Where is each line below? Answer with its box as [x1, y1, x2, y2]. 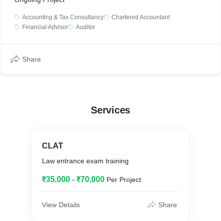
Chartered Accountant [111, 14, 170, 21]
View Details [42, 201, 80, 209]
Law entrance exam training [42, 157, 129, 165]
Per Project [107, 176, 141, 184]
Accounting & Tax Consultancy [22, 14, 104, 21]
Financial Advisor [22, 24, 68, 31]
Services [91, 105, 130, 115]
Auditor [76, 24, 95, 31]
